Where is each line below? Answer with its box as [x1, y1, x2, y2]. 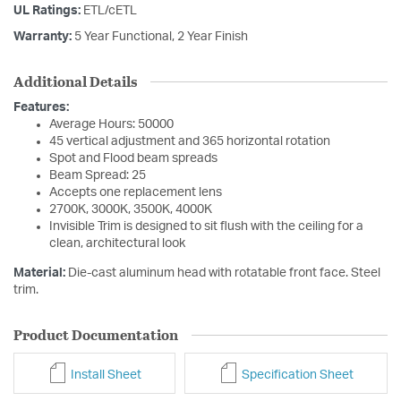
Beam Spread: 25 [49, 169, 146, 183]
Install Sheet [67, 368, 141, 381]
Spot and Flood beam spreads [49, 152, 218, 166]
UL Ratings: [13, 4, 83, 18]
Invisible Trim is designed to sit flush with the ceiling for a [49, 220, 363, 234]
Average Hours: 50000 [49, 118, 174, 132]
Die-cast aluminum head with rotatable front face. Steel [68, 267, 380, 280]
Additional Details [13, 71, 137, 92]
